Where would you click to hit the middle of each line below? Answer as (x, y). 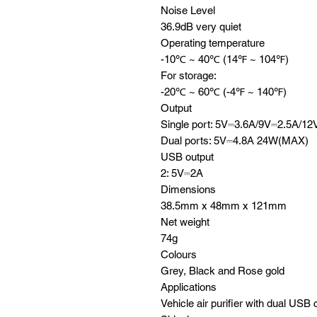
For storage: (190, 75)
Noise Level (188, 10)
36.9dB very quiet (201, 27)
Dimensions (188, 189)
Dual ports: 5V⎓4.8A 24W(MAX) (235, 140)
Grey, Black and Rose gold (223, 271)
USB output (187, 157)
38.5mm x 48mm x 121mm (224, 206)
